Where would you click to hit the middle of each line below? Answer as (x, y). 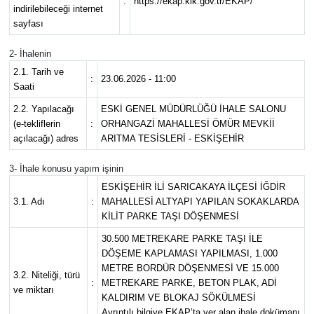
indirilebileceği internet (58, 9)
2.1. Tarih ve (38, 72)
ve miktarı (33, 290)
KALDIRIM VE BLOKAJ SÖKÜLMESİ (178, 298)
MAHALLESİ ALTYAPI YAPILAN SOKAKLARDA (200, 202)
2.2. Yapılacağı (43, 109)
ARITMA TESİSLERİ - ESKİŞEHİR (172, 139)
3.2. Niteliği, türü (46, 275)
